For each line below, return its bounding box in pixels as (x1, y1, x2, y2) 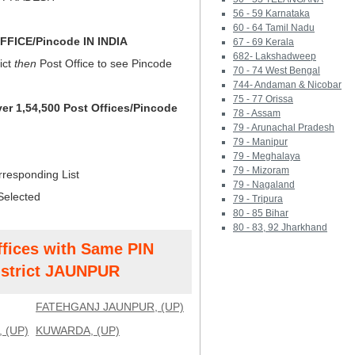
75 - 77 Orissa (233, 94, 293, 105)
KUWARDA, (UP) (36, 324, 120, 337)
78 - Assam (233, 108, 281, 119)
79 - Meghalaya (233, 151, 300, 162)
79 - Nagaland (233, 179, 295, 190)
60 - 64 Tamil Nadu (233, 22, 315, 33)
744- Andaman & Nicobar (233, 79, 342, 90)
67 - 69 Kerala (233, 36, 294, 48)
